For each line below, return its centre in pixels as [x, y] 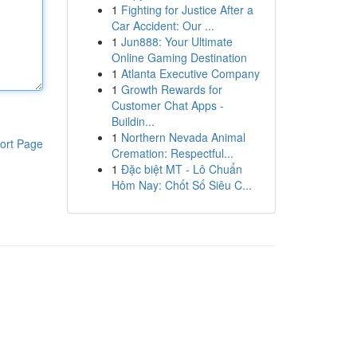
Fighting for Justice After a [187, 10]
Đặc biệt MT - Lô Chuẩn [181, 169]
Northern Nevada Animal [183, 137]
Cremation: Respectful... [172, 153]
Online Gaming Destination [179, 57]
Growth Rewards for [171, 89]
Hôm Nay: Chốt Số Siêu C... [181, 185]
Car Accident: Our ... [163, 25]
